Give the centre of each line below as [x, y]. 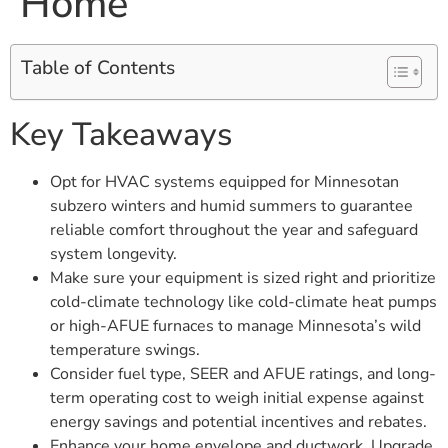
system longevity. [113, 254]
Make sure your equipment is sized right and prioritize [243, 278]
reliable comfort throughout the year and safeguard [234, 230]
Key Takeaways [121, 135]
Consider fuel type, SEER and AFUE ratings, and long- [243, 374]
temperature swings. [125, 350]
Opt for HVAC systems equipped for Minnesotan [224, 182]
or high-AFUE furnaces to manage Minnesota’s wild [235, 326]
